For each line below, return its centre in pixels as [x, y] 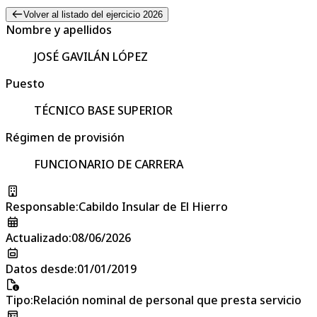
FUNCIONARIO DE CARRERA [109, 164]
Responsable [41, 206]
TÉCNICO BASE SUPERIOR [103, 110]
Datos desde [40, 269]
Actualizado [37, 237]
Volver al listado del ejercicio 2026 [93, 14]
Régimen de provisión [65, 137]
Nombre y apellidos [59, 29]
